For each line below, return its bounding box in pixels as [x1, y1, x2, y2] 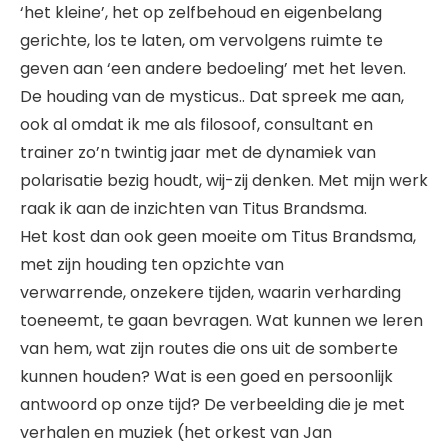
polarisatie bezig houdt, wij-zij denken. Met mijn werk [20, 169, 428, 193]
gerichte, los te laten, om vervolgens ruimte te [20, 29, 383, 53]
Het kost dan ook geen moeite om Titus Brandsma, [20, 225, 416, 249]
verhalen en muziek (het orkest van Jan [20, 421, 332, 445]
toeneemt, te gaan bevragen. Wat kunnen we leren [20, 309, 423, 333]
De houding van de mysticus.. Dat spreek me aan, [20, 85, 404, 109]
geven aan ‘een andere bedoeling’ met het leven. [20, 57, 406, 81]
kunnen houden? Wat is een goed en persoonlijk [20, 365, 393, 389]
